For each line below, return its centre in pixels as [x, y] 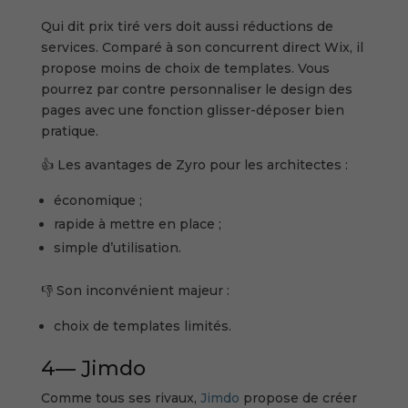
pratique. [71, 131]
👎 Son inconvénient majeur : [137, 290]
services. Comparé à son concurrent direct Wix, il [202, 47]
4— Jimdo [93, 368]
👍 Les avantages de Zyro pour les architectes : [196, 164]
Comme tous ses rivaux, [120, 398]
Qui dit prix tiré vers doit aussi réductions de [187, 26]
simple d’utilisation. [117, 247]
